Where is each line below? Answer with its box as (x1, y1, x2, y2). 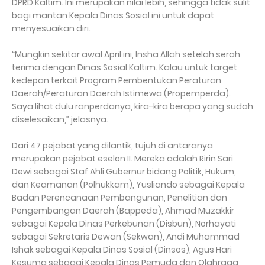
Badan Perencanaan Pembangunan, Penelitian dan (12, 192, 227, 204)
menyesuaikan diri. (12, 22, 91, 35)
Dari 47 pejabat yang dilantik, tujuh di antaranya (12, 140, 213, 152)
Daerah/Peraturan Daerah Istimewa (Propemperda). (12, 88, 231, 100)
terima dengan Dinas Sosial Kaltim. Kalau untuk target (12, 62, 237, 74)
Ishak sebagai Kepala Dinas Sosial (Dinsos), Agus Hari (12, 244, 232, 256)
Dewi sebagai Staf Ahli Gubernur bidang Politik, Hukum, (12, 166, 236, 178)
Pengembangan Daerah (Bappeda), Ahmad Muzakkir (12, 205, 234, 217)
